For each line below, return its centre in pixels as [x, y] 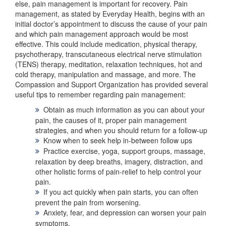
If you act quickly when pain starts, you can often [121, 192]
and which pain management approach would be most [102, 34]
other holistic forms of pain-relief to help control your [118, 172]
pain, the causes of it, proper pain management [111, 120]
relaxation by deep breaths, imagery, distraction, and [119, 162]
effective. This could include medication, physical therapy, [106, 44]
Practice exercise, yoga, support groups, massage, [124, 151]
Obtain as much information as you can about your [124, 110]
